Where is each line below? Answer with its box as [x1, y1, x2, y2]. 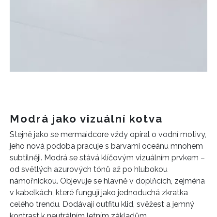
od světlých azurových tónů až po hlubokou [10, 165, 168, 174]
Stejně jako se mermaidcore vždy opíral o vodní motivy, [10, 130, 206, 139]
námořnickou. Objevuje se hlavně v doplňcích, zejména [10, 176, 205, 186]
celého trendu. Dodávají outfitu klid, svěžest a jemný [10, 200, 194, 209]
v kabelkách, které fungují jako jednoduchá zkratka [10, 188, 188, 198]
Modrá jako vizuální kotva [10, 112, 163, 125]
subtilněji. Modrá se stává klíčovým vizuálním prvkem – [10, 153, 205, 163]
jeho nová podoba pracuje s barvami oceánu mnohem [10, 141, 203, 151]
